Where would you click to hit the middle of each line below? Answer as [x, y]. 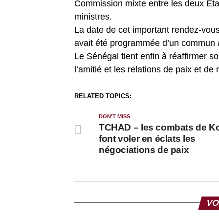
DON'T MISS [114, 116]
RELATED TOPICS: [103, 96]
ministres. [93, 16]
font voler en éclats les [147, 138]
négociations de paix [144, 150]
